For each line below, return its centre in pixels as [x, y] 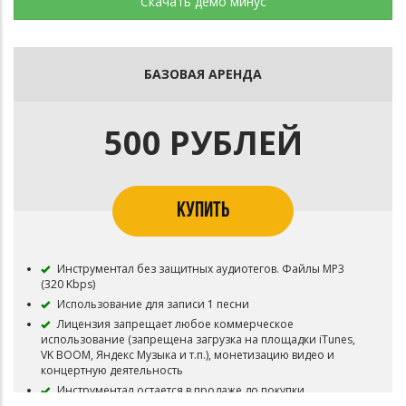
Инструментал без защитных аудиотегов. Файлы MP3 [199, 269]
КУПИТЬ [203, 211]
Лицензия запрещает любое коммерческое [174, 324]
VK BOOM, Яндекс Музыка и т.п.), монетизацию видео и [188, 355]
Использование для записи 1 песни [152, 304]
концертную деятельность [112, 370]
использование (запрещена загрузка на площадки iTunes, [198, 339]
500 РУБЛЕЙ [203, 143]
